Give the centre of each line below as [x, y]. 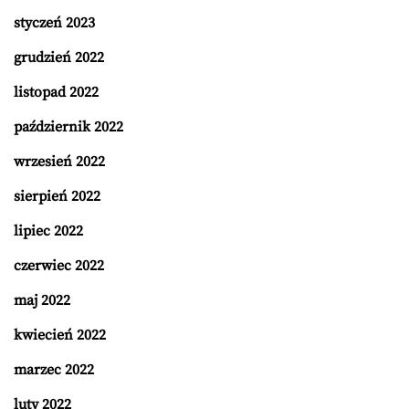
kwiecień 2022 [60, 336]
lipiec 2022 [48, 231]
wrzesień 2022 [59, 162]
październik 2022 [68, 127]
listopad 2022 [56, 93]
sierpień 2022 [57, 197]
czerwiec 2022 [59, 266]
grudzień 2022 [59, 58]
